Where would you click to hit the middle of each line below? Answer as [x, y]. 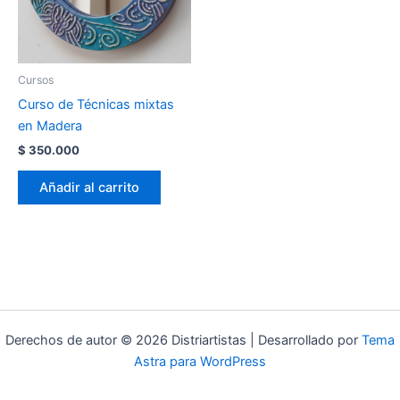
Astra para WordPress [200, 362]
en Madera [50, 125]
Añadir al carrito [89, 187]
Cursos [36, 80]
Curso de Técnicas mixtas [96, 104]
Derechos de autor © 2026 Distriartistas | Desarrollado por [183, 340]
